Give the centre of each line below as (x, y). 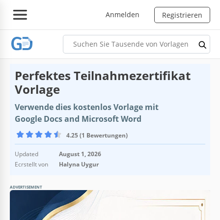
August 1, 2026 (80, 154)
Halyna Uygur (79, 164)
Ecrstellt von (31, 164)
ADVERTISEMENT (26, 187)
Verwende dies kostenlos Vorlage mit (87, 107)
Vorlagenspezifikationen (64, 213)
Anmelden (123, 14)
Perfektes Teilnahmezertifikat (103, 75)
